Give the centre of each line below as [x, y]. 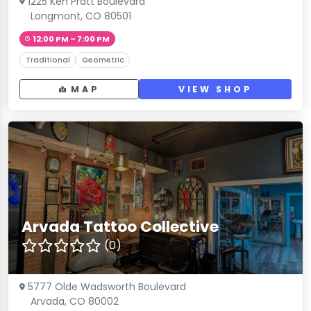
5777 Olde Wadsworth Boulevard [107, 287]
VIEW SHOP [215, 90]
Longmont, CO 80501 [81, 16]
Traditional [48, 60]
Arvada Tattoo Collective [120, 227]
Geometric [103, 60]
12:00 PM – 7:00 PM [71, 39]
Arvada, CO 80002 [75, 302]
